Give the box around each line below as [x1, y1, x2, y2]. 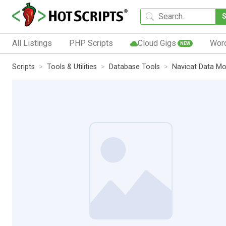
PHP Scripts [69, 38, 113, 48]
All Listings [12, 38, 52, 48]
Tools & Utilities [47, 62, 97, 71]
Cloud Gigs [137, 38, 176, 48]
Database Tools [109, 62, 160, 71]
